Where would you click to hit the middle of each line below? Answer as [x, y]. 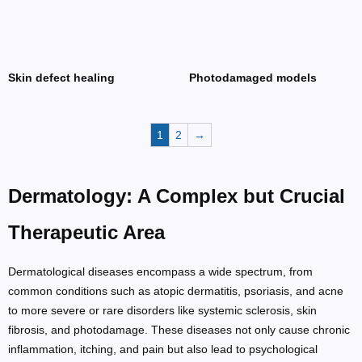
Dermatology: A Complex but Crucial [177, 196]
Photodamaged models [253, 77]
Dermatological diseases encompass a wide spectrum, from [160, 271]
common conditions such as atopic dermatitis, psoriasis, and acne [176, 290]
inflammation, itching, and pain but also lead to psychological [163, 349]
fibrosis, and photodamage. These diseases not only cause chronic [179, 329]
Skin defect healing [61, 77]
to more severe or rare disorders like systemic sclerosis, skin [162, 310]
